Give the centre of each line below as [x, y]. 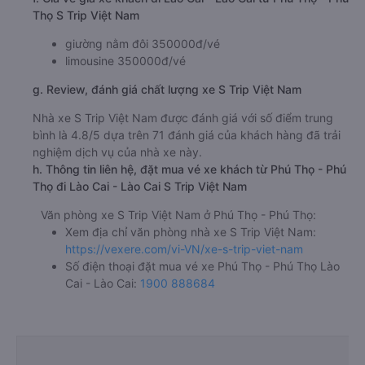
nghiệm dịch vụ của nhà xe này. [117, 152]
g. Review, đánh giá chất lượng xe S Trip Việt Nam [167, 90]
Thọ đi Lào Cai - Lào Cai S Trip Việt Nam [140, 187]
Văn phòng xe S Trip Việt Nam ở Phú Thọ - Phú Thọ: [178, 215]
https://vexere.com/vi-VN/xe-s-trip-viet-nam [184, 249]
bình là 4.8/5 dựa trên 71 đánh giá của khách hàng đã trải [187, 135]
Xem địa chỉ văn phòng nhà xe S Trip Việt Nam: [191, 232]
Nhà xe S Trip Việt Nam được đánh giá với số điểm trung [183, 118]
